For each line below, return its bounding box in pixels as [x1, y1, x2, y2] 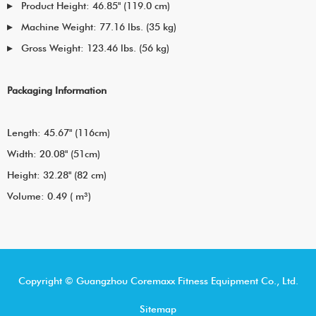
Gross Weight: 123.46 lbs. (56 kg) [21, 42, 169, 54]
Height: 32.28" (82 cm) [7, 169, 107, 181]
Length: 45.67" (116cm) [7, 126, 110, 138]
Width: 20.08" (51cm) [7, 147, 100, 159]
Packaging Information [7, 84, 107, 96]
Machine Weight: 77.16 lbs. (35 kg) [21, 20, 176, 32]
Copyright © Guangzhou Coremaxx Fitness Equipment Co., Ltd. [18, 274, 298, 286]
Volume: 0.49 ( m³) [7, 190, 91, 202]
